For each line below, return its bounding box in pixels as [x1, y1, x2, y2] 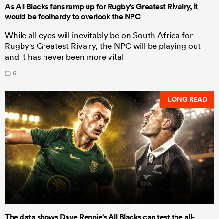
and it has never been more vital [5, 51, 124, 62]
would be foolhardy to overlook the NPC [5, 11, 140, 22]
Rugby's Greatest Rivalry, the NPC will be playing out [5, 40, 201, 51]
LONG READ [167, 94, 207, 105]
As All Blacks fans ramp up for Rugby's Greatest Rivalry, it [5, 1, 198, 12]
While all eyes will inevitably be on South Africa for [5, 29, 193, 40]
